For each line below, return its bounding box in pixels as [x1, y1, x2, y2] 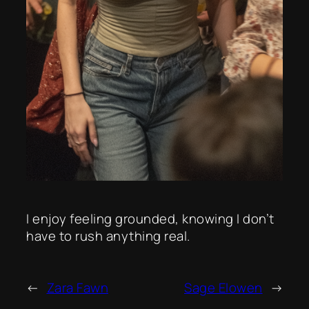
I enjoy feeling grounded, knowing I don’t [26, 209, 275, 228]
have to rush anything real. [26, 226, 190, 245]
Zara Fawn [46, 278, 108, 297]
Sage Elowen [184, 278, 263, 297]
